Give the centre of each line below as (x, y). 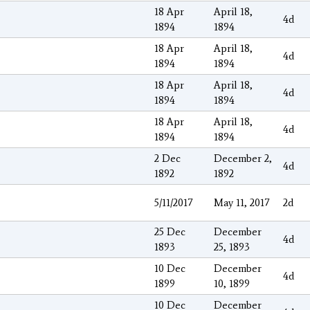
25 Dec (170, 231)
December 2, (243, 158)
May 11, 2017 (241, 202)
